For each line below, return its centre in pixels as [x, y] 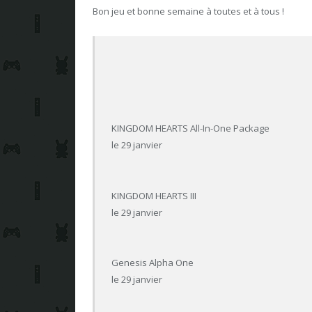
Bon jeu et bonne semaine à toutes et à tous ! [188, 11]
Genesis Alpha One [153, 262]
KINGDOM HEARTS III [154, 195]
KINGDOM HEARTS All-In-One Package [191, 128]
